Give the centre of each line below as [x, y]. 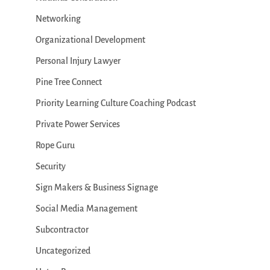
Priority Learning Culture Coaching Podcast [115, 103]
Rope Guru [55, 145]
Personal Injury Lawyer [78, 61]
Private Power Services [77, 124]
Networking [58, 19]
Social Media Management [86, 209]
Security [50, 166]
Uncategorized [63, 251]
